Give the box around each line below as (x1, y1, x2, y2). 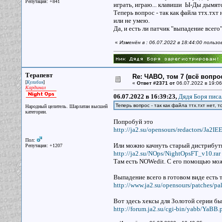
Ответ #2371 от (136, 80, 175, 86)
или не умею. (113, 17, 153, 24)
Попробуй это (113, 118, 153, 125)
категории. (25, 109, 47, 114)
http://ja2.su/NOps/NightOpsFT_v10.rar (113, 150, 221, 157)
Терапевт (25, 71, 53, 79)
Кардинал (25, 85, 46, 90)
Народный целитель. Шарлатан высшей (25, 104, 108, 109)
